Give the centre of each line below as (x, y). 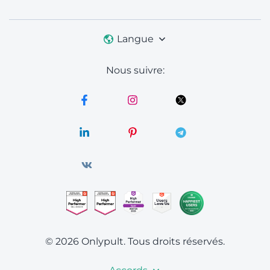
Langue (135, 39)
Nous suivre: (135, 71)
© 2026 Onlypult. (85, 242)
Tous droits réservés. (176, 242)
